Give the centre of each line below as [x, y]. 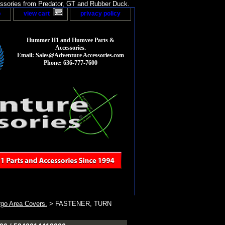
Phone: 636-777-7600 [71, 63]
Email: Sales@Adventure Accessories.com [71, 55]
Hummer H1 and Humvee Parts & [71, 40]
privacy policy [100, 14]
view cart [37, 14]
